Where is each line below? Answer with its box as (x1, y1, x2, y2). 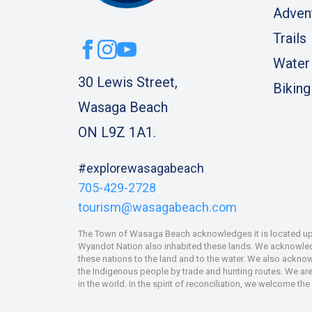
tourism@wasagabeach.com (78, 199, 237, 214)
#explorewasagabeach (78, 160, 204, 175)
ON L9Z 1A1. (78, 123, 156, 141)
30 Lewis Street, (78, 73, 178, 91)
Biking (273, 79, 311, 97)
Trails (273, 29, 306, 47)
